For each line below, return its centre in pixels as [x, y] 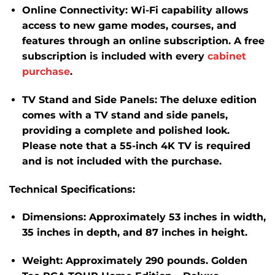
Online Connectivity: [75, 10]
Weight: [42, 261]
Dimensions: [54, 217]
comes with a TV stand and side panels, [125, 115]
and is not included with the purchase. [122, 161]
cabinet [227, 56]
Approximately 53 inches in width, [177, 217]
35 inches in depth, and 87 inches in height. [134, 233]
